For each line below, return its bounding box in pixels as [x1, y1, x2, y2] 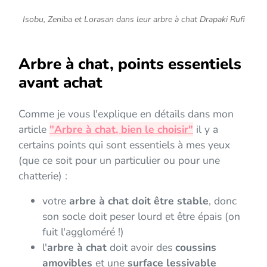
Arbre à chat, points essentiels [18, 54, 241, 75]
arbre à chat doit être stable [69, 194, 209, 209]
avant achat [18, 72, 103, 94]
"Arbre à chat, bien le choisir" [49, 122, 193, 137]
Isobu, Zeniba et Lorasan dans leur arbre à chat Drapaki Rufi [22, 14, 245, 26]
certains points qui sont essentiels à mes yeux [18, 138, 230, 153]
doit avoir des [107, 240, 175, 255]
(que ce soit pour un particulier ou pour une [18, 153, 220, 168]
